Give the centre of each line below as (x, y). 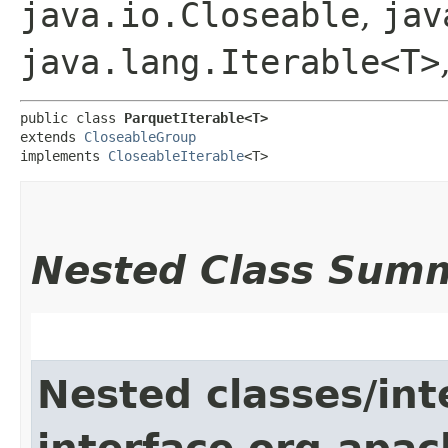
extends (52, 136)
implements (64, 155)
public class (72, 117)
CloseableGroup (140, 136)
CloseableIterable (176, 155)
